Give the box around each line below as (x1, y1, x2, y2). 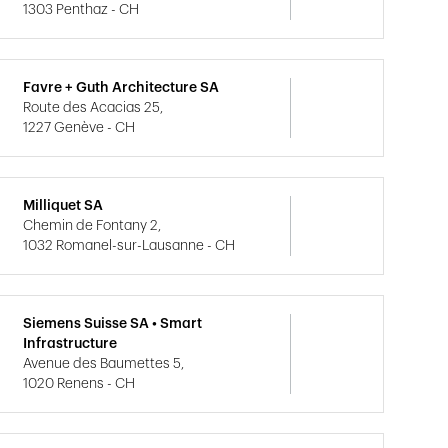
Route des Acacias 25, (23, 101, 164, 115)
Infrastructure (23, 337, 118, 351)
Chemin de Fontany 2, (23, 219, 162, 233)
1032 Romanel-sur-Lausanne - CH (23, 239, 236, 253)
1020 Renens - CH (23, 377, 136, 391)
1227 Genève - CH (23, 121, 136, 135)
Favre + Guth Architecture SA (23, 81, 220, 95)
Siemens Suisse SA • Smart (23, 317, 203, 331)
